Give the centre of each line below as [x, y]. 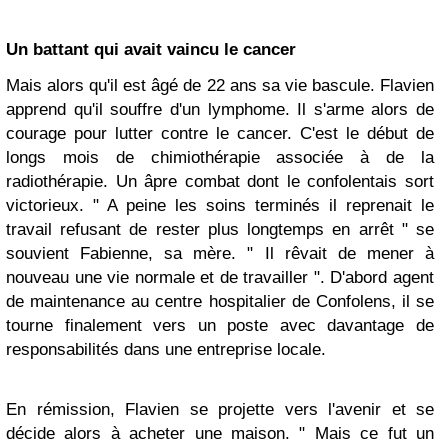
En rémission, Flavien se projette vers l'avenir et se [220, 410]
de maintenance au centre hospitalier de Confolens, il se [220, 302]
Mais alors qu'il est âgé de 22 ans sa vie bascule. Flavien [220, 86]
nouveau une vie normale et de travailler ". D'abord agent [220, 278]
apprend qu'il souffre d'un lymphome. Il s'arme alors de [220, 110]
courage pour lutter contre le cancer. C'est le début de [220, 134]
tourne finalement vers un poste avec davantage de [220, 326]
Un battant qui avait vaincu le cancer [151, 50]
